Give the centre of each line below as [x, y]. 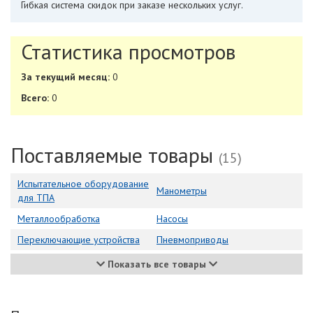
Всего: [35, 98]
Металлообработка [59, 219]
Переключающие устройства [79, 240]
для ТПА [36, 198]
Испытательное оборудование [83, 184]
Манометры [182, 191]
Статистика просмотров [128, 52]
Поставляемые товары [115, 155]
